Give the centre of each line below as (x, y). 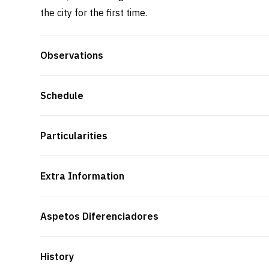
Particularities (74, 135)
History (57, 256)
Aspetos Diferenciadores (100, 216)
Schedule (62, 95)
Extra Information (83, 176)
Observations (72, 55)
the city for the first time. (94, 12)
